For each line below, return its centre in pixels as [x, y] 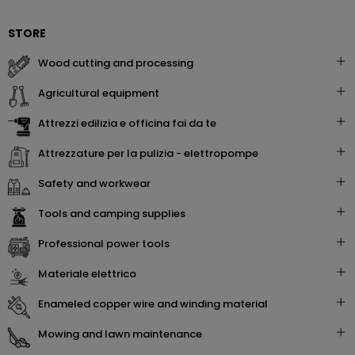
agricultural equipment [102, 93]
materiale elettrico [92, 274]
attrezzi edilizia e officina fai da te [131, 123]
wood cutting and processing [121, 63]
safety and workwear [97, 183]
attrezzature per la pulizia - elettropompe [152, 153]
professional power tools [107, 244]
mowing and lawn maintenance [125, 334]
